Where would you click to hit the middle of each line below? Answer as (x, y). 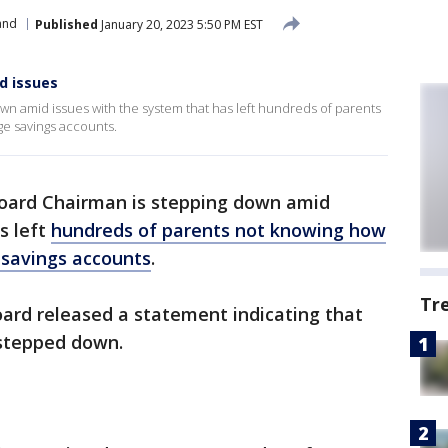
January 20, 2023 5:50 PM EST (180, 24)
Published (66, 24)
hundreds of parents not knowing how (218, 230)
